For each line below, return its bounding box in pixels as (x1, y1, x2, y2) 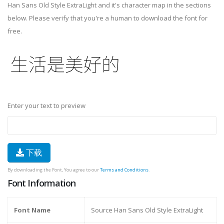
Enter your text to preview (7, 101, 85, 110)
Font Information (7, 177, 76, 189)
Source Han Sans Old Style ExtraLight (91, 205, 203, 215)
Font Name (14, 205, 50, 215)
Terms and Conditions (100, 166, 148, 173)
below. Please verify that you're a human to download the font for (7, 13, 207, 22)
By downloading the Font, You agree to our (7, 166, 100, 173)
